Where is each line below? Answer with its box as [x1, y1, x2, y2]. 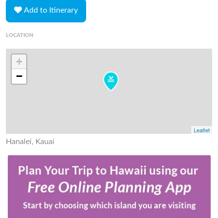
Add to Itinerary [24, 6, 78, 15]
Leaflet [194, 126, 210, 134]
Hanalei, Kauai [6, 137, 54, 145]
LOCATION [6, 32, 34, 38]
